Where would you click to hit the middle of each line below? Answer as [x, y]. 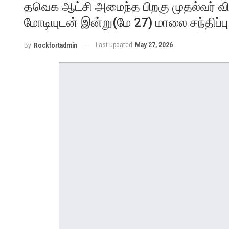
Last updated [115, 45]
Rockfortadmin [55, 45]
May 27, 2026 [154, 45]
